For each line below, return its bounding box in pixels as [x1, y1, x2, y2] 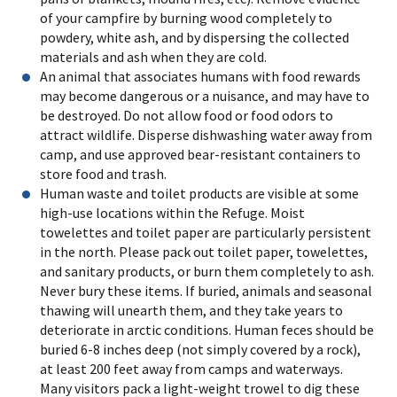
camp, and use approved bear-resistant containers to [40, 144, 361, 163]
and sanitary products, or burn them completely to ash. [40, 261, 374, 280]
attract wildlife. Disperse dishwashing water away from [40, 125, 372, 144]
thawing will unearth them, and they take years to [40, 300, 343, 319]
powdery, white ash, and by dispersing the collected [40, 27, 349, 46]
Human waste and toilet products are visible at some [40, 183, 359, 202]
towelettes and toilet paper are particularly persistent [40, 222, 371, 241]
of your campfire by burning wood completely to [40, 8, 332, 27]
